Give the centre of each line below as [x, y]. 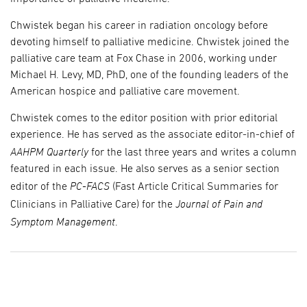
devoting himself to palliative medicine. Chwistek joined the [150, 42]
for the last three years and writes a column [193, 152]
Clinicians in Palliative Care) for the [93, 205]
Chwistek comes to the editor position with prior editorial [144, 118]
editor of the [40, 187]
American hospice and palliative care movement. [125, 91]
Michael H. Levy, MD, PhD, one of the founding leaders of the [149, 75]
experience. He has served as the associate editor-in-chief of [152, 135]
